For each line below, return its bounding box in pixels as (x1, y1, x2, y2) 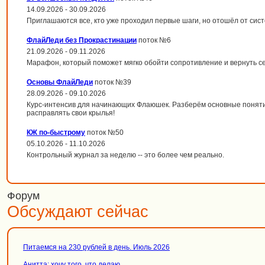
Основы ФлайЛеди (27, 78, 93, 86)
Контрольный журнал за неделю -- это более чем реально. (27, 151, 224, 159)
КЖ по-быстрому (27, 128, 85, 137)
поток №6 (137, 36, 171, 44)
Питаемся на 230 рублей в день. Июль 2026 (23, 243, 170, 251)
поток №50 (85, 128, 124, 137)
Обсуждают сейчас (7, 203, 148, 221)
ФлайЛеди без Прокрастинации (27, 36, 137, 44)
